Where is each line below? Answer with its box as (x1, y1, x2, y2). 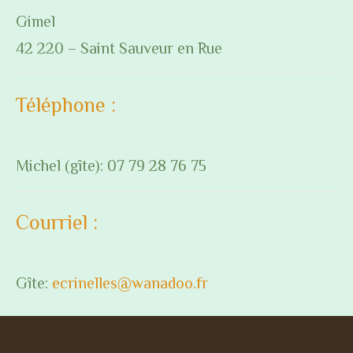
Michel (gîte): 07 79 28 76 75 (16, 157, 206, 174)
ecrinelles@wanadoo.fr (52, 274, 208, 292)
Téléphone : (16, 94, 116, 117)
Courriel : (16, 211, 98, 234)
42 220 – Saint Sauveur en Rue (16, 39, 222, 57)
